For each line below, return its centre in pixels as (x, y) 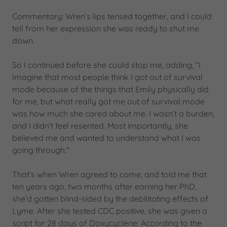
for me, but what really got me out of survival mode (108, 101)
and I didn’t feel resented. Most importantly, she (100, 126)
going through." (41, 150)
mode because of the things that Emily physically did (110, 89)
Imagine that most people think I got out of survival (107, 77)
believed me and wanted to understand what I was (106, 138)
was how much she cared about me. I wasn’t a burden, (113, 113)
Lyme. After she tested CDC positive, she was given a (110, 211)
